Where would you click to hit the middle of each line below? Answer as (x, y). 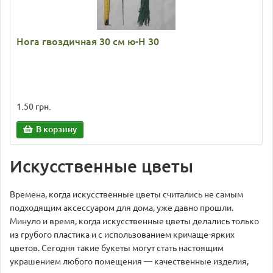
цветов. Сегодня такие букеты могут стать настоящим (117, 248)
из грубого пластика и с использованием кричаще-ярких (122, 235)
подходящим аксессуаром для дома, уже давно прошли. (122, 208)
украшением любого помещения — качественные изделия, (129, 261)
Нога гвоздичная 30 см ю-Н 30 (88, 41)
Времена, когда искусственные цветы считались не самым (126, 194)
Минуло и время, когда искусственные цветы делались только (134, 221)
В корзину (56, 129)
